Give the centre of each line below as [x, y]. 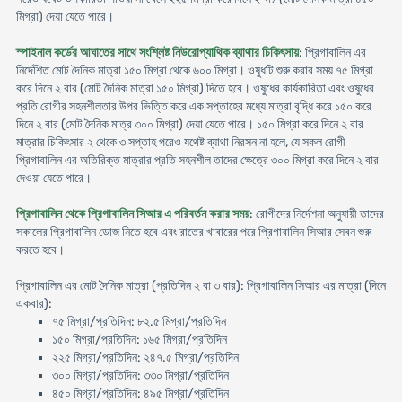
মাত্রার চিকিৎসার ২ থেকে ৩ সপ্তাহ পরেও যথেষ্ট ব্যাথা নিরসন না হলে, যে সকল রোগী [180, 142]
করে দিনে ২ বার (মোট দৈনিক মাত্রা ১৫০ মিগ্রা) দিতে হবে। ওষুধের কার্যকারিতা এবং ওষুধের [195, 88]
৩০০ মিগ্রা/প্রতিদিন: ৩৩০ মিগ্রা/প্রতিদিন [140, 376]
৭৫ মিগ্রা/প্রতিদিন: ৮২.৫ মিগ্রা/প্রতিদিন [139, 322]
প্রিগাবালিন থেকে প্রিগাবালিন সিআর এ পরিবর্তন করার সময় [132, 214]
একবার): [34, 304]
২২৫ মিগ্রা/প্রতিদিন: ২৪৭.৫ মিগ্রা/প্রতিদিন [145, 358]
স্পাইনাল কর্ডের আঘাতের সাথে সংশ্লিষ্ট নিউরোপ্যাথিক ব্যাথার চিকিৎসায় [157, 52]
